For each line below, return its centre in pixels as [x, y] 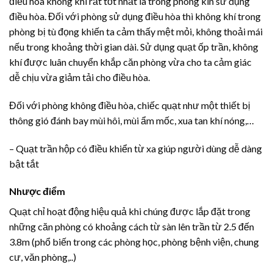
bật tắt [24, 163]
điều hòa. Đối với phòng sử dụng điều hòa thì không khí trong [135, 16]
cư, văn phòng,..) [43, 257]
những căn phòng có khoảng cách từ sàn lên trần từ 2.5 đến [132, 227]
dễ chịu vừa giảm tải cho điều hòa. [80, 77]
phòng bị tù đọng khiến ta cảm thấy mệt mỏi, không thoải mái [136, 31]
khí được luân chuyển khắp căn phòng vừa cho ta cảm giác [130, 62]
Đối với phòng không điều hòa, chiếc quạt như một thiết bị [130, 105]
